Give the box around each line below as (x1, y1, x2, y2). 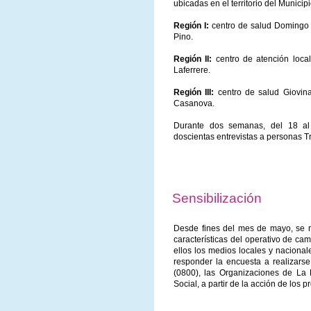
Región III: (174, 87, 215, 98)
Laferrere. (174, 65, 210, 76)
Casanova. (174, 99, 215, 109)
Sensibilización (172, 191, 262, 206)
